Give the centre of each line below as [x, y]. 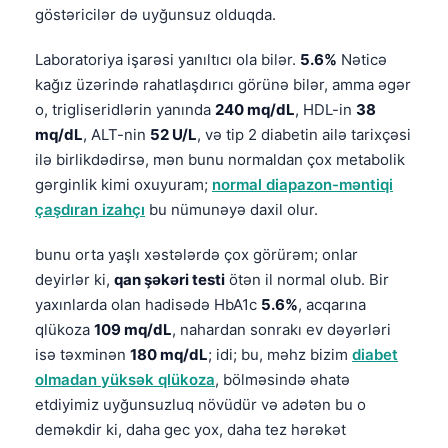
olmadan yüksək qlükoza [125, 379]
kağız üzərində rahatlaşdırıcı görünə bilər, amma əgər [223, 84]
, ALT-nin [116, 134]
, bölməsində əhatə [282, 379]
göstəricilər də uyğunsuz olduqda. [155, 14]
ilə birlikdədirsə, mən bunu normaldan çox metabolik [220, 159]
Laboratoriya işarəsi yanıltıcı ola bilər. [167, 59]
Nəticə [362, 59]
